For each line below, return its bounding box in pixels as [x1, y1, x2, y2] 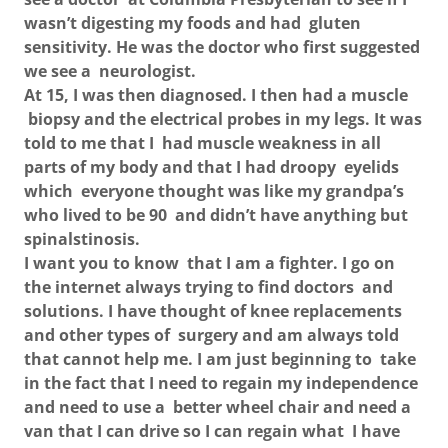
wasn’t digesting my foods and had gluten [24, 12, 361, 34]
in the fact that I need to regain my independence [24, 372, 418, 394]
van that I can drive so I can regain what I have [24, 420, 400, 442]
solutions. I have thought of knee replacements [24, 300, 402, 322]
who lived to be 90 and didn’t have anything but [24, 204, 408, 226]
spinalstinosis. [24, 228, 140, 250]
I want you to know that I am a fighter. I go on [24, 252, 395, 274]
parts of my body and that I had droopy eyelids [24, 156, 399, 178]
